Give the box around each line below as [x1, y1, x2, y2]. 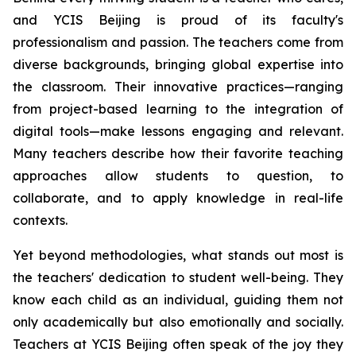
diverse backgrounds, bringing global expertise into [13, 56, 343, 73]
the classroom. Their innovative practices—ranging [13, 79, 343, 95]
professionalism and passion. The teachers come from [13, 34, 343, 51]
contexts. [13, 212, 68, 229]
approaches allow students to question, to [13, 168, 343, 184]
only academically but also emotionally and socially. [13, 314, 343, 331]
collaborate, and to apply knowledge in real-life [13, 190, 343, 207]
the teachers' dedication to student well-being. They [13, 269, 343, 286]
